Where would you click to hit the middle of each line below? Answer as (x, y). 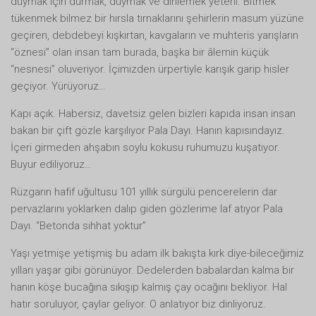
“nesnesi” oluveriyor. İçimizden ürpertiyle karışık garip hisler (150, 69)
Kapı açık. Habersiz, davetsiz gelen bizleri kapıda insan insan (153, 113)
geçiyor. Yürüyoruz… (58, 86)
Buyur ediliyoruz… (51, 164)
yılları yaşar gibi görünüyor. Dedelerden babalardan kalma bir (152, 270)
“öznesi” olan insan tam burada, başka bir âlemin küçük (140, 52)
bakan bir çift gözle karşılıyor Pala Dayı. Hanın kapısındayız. (148, 130)
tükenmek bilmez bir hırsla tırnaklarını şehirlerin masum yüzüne (157, 18)
